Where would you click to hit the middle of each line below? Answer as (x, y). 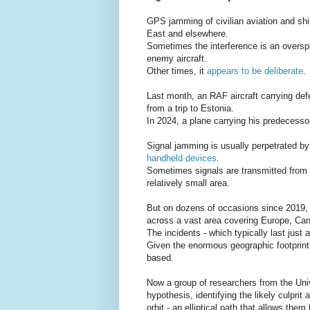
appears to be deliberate (255, 71)
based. (160, 258)
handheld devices (182, 158)
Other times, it (177, 71)
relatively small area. (188, 183)
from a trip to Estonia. (192, 109)
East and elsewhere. (188, 34)
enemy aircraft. (177, 59)
